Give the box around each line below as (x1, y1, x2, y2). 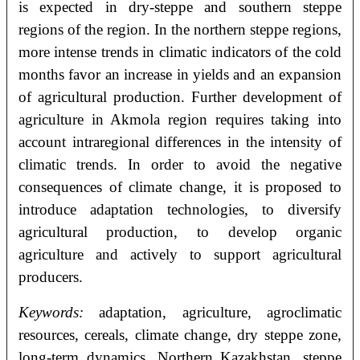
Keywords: (18, 303, 84, 321)
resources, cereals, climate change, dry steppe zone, (18, 325, 342, 343)
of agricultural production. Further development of (18, 88, 342, 105)
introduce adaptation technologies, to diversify (18, 200, 342, 218)
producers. (18, 268, 83, 285)
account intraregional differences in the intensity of (18, 133, 342, 150)
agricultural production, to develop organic (18, 223, 342, 240)
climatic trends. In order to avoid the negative (18, 155, 342, 173)
